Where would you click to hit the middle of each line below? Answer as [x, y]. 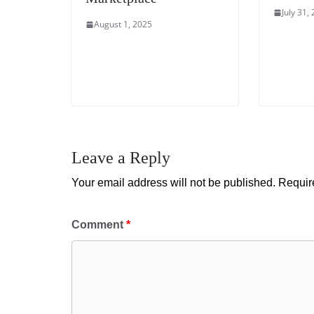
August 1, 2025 [123, 25]
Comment [99, 224]
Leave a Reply [121, 157]
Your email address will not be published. [173, 182]
